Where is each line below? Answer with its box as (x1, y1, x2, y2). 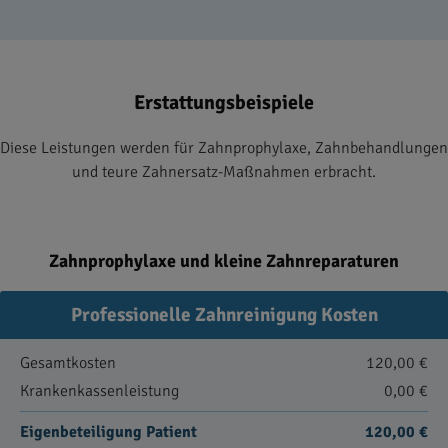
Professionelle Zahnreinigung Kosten (70, 303, 378, 327)
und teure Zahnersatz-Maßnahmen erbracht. (72, 162, 376, 182)
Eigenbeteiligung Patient (20, 422, 197, 442)
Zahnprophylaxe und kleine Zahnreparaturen (49, 250, 399, 272)
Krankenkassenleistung (20, 381, 179, 401)
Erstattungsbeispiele (134, 90, 314, 115)
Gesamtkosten (20, 353, 116, 373)
